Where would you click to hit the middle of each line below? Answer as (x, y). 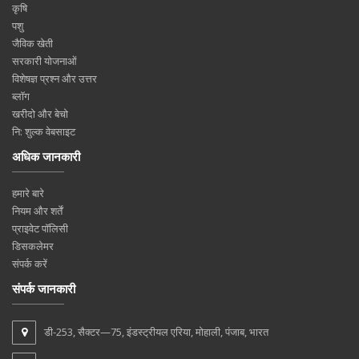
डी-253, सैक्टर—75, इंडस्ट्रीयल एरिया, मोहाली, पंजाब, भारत (156, 331)
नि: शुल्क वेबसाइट (44, 131)
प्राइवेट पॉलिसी (40, 228)
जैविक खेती (32, 43)
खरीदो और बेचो (40, 113)
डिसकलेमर (33, 246)
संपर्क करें (30, 263)
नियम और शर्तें (37, 210)
